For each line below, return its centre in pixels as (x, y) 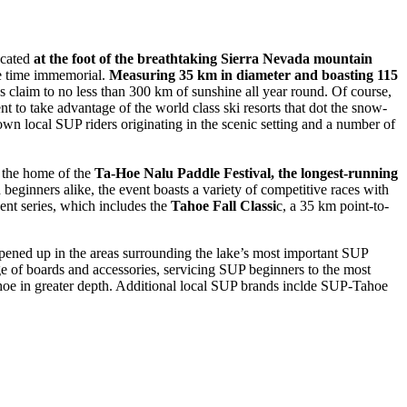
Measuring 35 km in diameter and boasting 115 (253, 74)
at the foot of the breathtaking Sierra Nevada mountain (203, 58)
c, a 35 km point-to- (333, 205)
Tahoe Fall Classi (223, 205)
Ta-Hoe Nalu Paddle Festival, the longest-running (246, 173)
